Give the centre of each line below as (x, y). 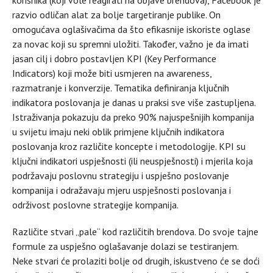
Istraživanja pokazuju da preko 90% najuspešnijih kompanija (133, 117)
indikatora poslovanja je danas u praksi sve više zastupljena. (134, 102)
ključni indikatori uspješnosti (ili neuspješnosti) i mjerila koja (133, 161)
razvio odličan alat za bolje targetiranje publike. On (116, 14)
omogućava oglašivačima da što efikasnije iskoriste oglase (131, 29)
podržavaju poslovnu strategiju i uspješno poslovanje (121, 175)
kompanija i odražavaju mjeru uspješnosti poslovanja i (122, 190)
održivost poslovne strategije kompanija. (95, 204)
